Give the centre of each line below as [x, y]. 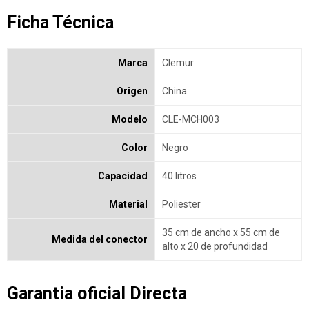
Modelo [130, 119]
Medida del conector [100, 239]
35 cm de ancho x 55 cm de [221, 232]
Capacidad [123, 176]
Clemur [178, 63]
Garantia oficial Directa [97, 293]
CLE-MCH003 [191, 119]
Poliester [181, 204]
